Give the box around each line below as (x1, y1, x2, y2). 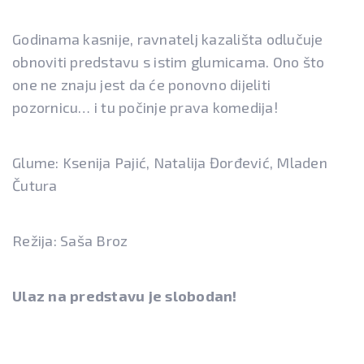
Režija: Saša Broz (12, 232, 128, 250)
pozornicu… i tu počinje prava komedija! (12, 98, 278, 117)
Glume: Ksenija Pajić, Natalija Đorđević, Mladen (12, 154, 327, 172)
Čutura (12, 176, 58, 195)
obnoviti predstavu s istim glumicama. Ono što (12, 53, 325, 71)
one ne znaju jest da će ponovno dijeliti (12, 76, 271, 94)
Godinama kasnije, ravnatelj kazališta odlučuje (12, 30, 323, 49)
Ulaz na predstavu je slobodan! (12, 287, 237, 305)
